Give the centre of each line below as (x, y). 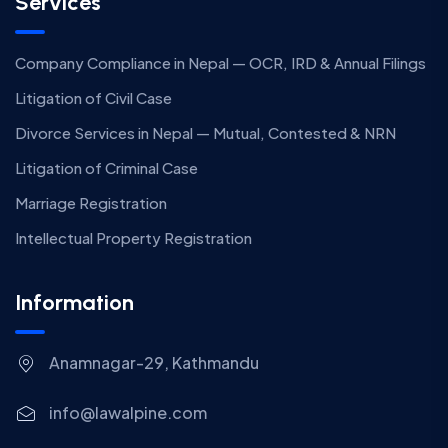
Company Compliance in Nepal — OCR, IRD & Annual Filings (220, 62)
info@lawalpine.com (128, 412)
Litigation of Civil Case (93, 97)
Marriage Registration (91, 202)
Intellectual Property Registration (133, 237)
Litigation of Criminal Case (106, 167)
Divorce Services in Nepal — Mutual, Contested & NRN (205, 132)
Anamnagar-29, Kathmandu (154, 362)
